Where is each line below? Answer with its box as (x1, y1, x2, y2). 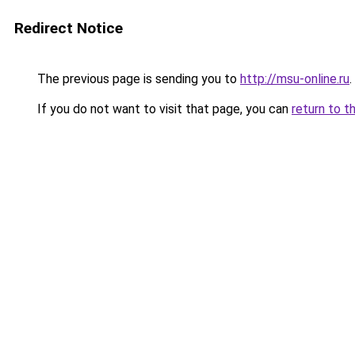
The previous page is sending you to (34, 71, 240, 86)
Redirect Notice (14, 19, 123, 37)
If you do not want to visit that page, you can (34, 101, 292, 116)
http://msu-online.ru (240, 71, 349, 86)
